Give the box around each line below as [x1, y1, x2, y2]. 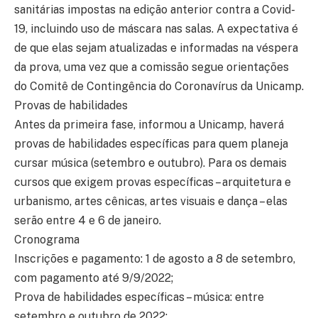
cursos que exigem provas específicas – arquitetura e [14, 175, 291, 189]
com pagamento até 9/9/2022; [14, 270, 173, 285]
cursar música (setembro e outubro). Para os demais [14, 155, 287, 170]
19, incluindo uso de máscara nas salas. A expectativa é [14, 21, 298, 35]
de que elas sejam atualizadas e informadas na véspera [14, 40, 298, 55]
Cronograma [14, 232, 79, 246]
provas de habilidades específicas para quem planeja [14, 136, 288, 150]
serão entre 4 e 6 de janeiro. [14, 213, 161, 227]
